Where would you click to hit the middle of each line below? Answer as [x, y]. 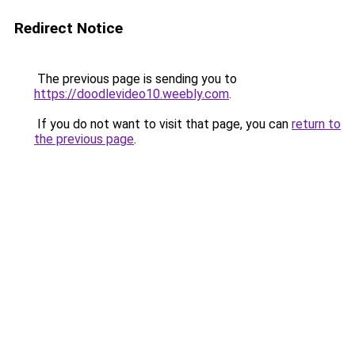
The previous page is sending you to [136, 79]
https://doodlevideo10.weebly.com [132, 94]
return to [316, 124]
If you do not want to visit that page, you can [163, 124]
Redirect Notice [69, 28]
